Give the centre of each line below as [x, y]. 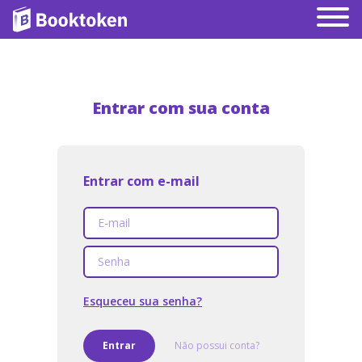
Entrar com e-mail [141, 181]
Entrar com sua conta [181, 108]
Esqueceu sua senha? [143, 301]
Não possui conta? [217, 345]
